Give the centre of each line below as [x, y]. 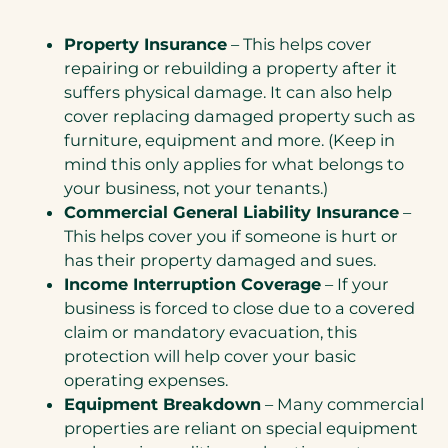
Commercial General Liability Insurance [231, 212]
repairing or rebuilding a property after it [230, 68]
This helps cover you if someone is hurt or [231, 236]
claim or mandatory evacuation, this [210, 332]
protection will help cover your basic [210, 356]
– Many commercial [342, 404]
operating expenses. [146, 380]
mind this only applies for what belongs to [234, 164]
